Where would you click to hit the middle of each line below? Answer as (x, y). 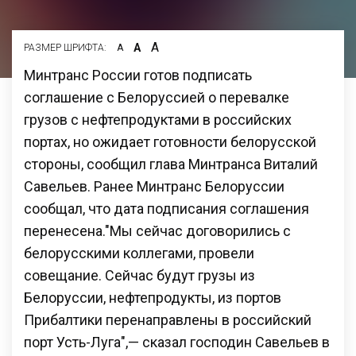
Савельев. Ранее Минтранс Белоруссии (154, 186)
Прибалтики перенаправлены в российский (168, 319)
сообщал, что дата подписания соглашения (166, 208)
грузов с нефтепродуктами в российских (158, 119)
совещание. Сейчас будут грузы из (139, 275)
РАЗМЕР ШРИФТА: (65, 47)
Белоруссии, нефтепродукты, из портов (153, 297)
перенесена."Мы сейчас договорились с (157, 230)
